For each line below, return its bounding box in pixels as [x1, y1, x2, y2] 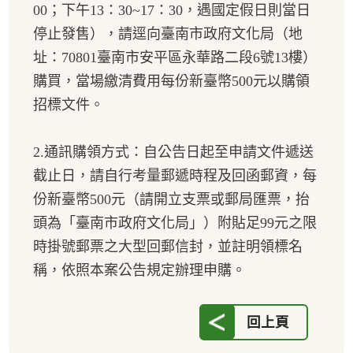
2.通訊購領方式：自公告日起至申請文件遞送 [33, 144, 314, 161]
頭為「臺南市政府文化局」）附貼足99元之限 [33, 215, 317, 232]
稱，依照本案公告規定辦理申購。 [33, 262, 246, 279]
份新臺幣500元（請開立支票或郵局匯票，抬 [33, 191, 310, 208]
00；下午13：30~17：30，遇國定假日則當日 [33, 2, 310, 19]
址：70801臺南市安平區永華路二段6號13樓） [33, 50, 317, 66]
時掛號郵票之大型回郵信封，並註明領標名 [33, 239, 303, 255]
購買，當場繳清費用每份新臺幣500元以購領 [33, 73, 310, 90]
